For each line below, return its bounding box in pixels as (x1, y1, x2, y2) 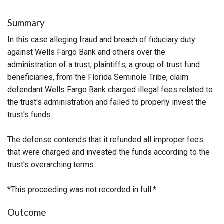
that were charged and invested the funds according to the (7, 147, 210, 157)
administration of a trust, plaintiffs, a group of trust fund (7, 59, 200, 69)
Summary (7, 16, 45, 28)
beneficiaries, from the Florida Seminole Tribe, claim (7, 72, 188, 82)
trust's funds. (7, 109, 52, 119)
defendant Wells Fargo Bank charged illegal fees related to (7, 84, 213, 94)
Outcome (7, 206, 46, 218)
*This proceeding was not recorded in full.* (7, 184, 156, 194)
